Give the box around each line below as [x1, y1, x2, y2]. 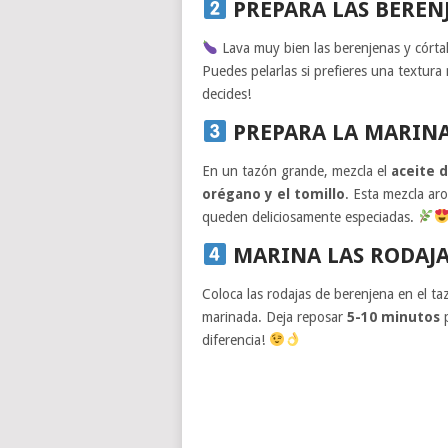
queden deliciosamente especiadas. [202, 208, 418, 225]
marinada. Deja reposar [202, 308, 347, 325]
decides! [202, 85, 251, 102]
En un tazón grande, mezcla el [202, 162, 391, 179]
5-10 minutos [347, 308, 440, 325]
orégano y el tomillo [202, 185, 345, 202]
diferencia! [202, 331, 269, 348]
